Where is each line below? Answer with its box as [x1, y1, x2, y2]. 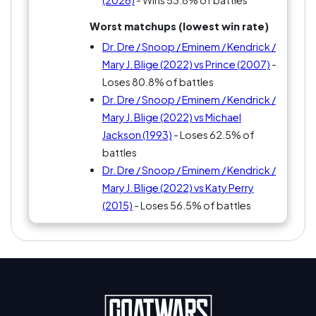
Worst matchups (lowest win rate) [90, 20, 269, 33]
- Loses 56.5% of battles [132, 199, 251, 212]
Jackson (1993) [102, 128, 172, 142]
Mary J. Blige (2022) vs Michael [102, 111, 241, 124]
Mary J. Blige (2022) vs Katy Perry [102, 181, 254, 195]
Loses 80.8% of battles [102, 75, 214, 89]
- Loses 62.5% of [171, 128, 255, 142]
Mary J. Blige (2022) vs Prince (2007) [102, 58, 270, 71]
